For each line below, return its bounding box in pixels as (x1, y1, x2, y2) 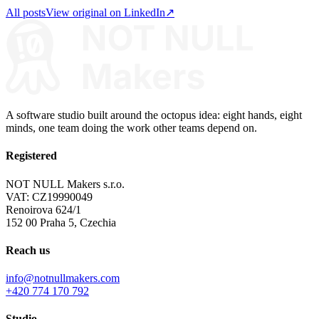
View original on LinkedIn (46, 6, 165, 19)
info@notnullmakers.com (6, 272, 120, 285)
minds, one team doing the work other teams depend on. (6, 122, 257, 135)
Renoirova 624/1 (6, 203, 81, 216)
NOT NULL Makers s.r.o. (6, 177, 125, 190)
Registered (6, 150, 57, 162)
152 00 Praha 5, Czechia (6, 216, 116, 229)
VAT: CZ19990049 (6, 190, 93, 203)
